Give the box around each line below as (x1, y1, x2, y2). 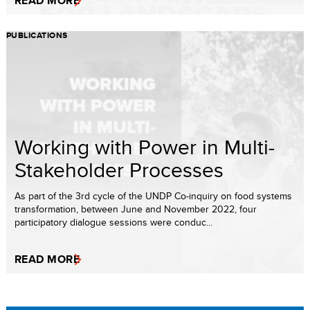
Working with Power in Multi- (15, 131, 275, 161)
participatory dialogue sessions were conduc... (15, 215, 212, 229)
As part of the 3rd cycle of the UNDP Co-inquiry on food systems (15, 188, 292, 203)
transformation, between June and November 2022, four (15, 201, 257, 216)
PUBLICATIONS (6, 28, 68, 42)
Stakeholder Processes (15, 154, 224, 184)
